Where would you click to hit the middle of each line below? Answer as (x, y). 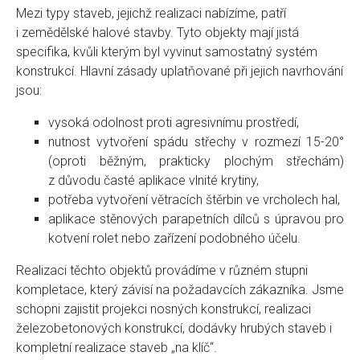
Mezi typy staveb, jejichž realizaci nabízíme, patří (151, 14)
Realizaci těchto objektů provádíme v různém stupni (162, 271)
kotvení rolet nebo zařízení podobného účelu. (174, 239)
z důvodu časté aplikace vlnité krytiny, (153, 181)
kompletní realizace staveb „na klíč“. (117, 348)
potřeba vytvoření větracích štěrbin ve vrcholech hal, (194, 200)
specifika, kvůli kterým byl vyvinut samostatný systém (167, 52)
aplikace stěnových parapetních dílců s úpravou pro (196, 219)
